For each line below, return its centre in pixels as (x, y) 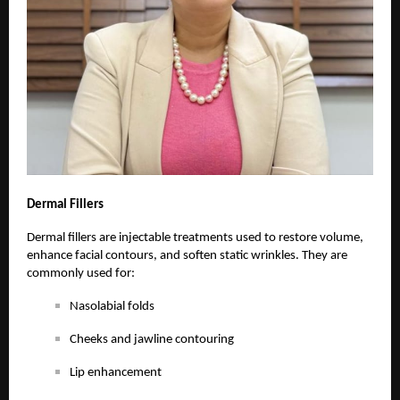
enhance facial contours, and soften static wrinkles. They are (187, 255)
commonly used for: (81, 273)
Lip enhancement (116, 372)
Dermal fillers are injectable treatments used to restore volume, (195, 237)
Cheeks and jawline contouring (152, 339)
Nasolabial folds (112, 306)
